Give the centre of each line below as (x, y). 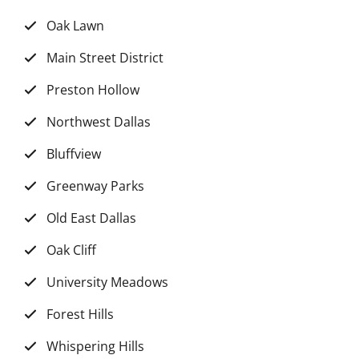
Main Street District (105, 58)
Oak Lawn (75, 26)
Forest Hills (80, 315)
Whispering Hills (95, 347)
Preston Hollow (93, 90)
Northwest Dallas (99, 122)
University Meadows (107, 282)
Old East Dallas (91, 218)
